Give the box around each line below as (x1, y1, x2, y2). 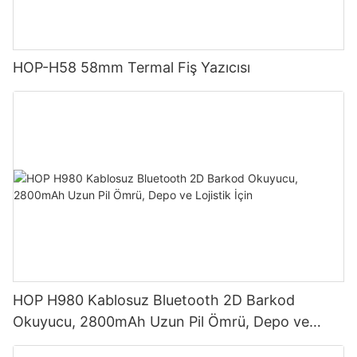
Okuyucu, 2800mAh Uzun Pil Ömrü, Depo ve (13, 313, 309, 331)
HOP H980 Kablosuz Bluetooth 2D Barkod (13, 292, 295, 309)
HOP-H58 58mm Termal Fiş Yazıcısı (13, 59, 250, 76)
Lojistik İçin (13, 335, 88, 352)
